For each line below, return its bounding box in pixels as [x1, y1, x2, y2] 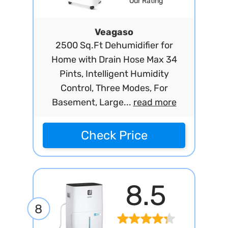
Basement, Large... [51, 97, 133, 108]
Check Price [80, 128, 148, 142]
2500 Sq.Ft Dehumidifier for [55, 40, 173, 51]
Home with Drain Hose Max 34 [51, 54, 177, 65]
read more [133, 97, 177, 108]
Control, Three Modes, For [60, 82, 168, 94]
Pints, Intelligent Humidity [59, 68, 169, 79]
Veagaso [95, 26, 133, 38]
